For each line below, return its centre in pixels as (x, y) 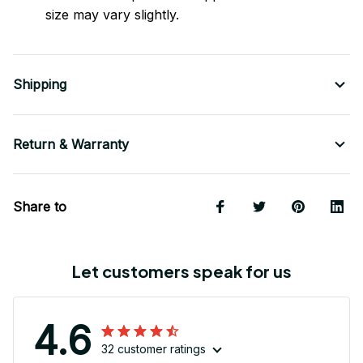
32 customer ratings (154, 349)
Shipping (40, 85)
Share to (40, 207)
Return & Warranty (71, 145)
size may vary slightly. (112, 15)
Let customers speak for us (181, 271)
